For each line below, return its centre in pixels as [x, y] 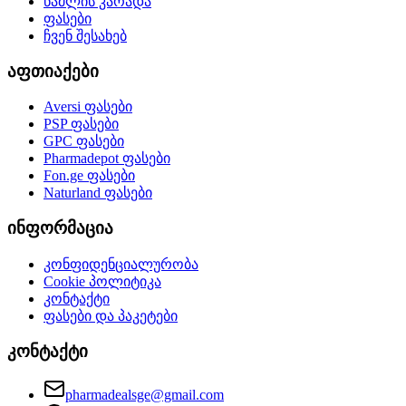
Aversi [62, 107]
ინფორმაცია [60, 228]
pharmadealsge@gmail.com [145, 395]
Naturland [72, 193]
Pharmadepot [81, 159]
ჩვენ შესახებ [85, 36]
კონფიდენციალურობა [121, 264]
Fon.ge [63, 176]
